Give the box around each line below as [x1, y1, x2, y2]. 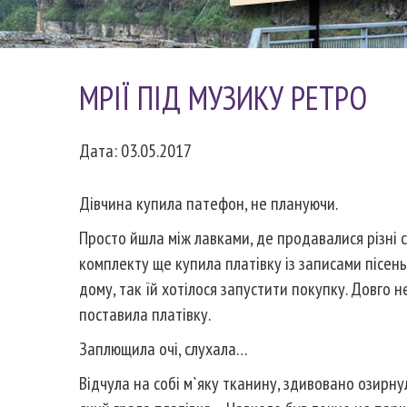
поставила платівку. [79, 303, 211, 326]
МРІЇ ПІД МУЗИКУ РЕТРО [79, 76, 367, 119]
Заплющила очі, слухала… [79, 337, 247, 361]
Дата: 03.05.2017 [79, 139, 192, 163]
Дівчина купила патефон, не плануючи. [79, 192, 338, 215]
